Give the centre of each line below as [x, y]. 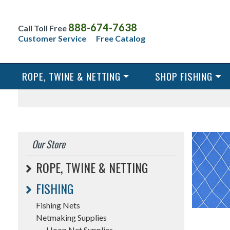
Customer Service [52, 38]
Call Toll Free [43, 28]
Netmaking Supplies [71, 217]
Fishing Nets [58, 205]
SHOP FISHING [184, 76]
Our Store [49, 144]
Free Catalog [121, 38]
